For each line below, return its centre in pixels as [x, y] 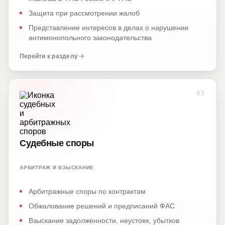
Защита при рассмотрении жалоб [84, 13]
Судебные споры [57, 143]
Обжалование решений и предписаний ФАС [102, 206]
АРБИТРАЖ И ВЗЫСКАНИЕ [57, 167]
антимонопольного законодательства [90, 38]
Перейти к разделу [49, 56]
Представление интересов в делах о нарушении [108, 28]
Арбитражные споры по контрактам [87, 191]
